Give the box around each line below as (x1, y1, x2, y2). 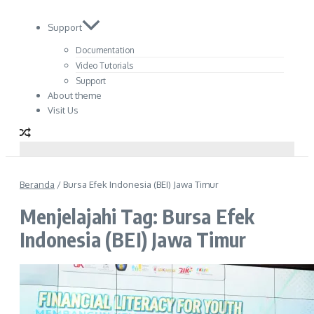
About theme (48, 90, 102, 102)
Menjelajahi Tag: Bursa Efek (20, 203, 255, 228)
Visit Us (48, 104, 78, 116)
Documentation (76, 45, 135, 56)
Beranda (20, 179, 55, 191)
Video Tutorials (76, 60, 133, 71)
